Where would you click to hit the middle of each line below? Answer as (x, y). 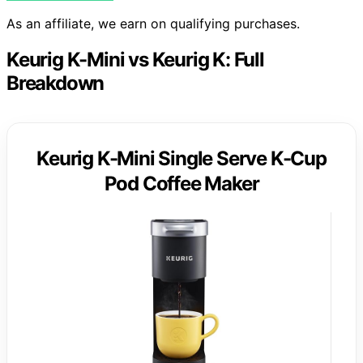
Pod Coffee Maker (181, 183)
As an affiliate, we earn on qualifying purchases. (153, 23)
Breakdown (56, 83)
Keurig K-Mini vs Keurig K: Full (135, 59)
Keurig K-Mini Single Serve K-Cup (181, 158)
